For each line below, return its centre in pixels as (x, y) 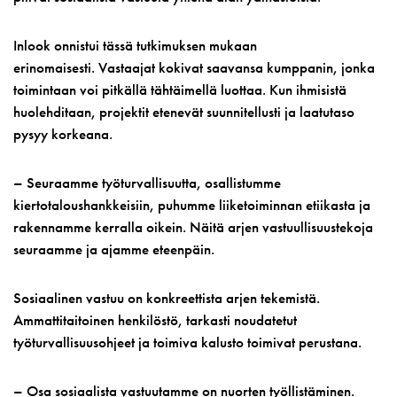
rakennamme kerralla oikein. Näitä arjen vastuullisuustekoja (193, 227)
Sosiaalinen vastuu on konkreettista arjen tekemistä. (167, 298)
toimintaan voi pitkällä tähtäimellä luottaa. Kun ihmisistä (180, 90)
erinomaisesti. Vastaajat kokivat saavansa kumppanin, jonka (194, 67)
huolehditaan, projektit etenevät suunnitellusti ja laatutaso (184, 112)
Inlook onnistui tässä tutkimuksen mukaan (135, 45)
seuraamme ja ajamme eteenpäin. (115, 249)
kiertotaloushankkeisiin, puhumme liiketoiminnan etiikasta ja (192, 205)
